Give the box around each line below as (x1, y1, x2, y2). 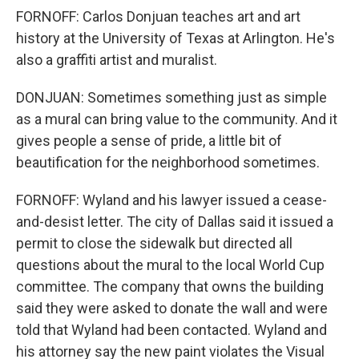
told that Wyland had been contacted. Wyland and (16, 321, 327, 338)
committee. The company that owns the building (16, 278, 324, 295)
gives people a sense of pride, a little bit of (16, 132, 282, 149)
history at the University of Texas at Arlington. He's (16, 30, 335, 46)
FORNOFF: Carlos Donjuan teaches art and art (16, 8, 301, 25)
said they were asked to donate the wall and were (16, 300, 328, 317)
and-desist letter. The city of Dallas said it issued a (16, 213, 333, 230)
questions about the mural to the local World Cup (16, 256, 325, 273)
